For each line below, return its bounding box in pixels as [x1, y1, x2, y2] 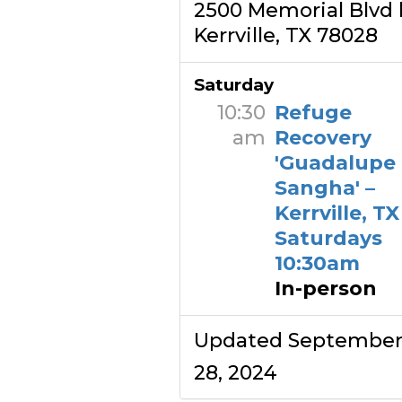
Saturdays [274, 226, 382, 250]
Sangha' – [274, 176, 375, 200]
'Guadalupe [274, 151, 396, 175]
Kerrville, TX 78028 [193, 23, 378, 48]
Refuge [274, 100, 352, 125]
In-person [274, 276, 377, 301]
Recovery [274, 126, 371, 150]
